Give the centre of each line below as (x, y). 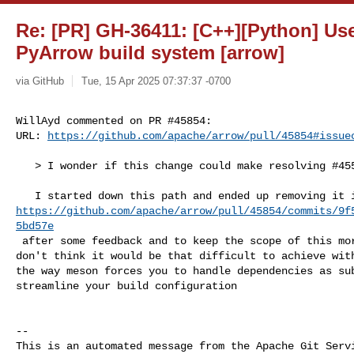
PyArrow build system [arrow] (150, 53)
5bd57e (35, 226)
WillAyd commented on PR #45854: (114, 121)
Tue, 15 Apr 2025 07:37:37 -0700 (156, 81)
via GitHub (40, 81)
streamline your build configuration (126, 286)
